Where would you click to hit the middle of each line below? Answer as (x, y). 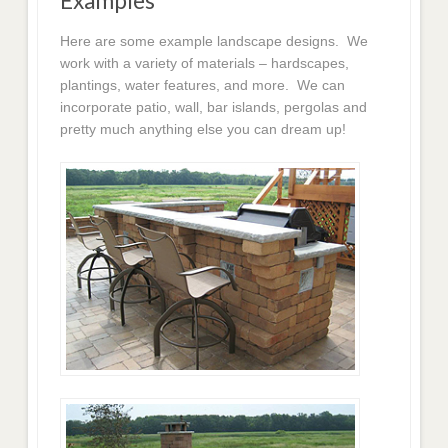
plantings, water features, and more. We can (203, 84)
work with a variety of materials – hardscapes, (205, 62)
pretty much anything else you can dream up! (203, 128)
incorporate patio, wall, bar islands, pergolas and (214, 106)
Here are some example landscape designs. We (214, 40)
